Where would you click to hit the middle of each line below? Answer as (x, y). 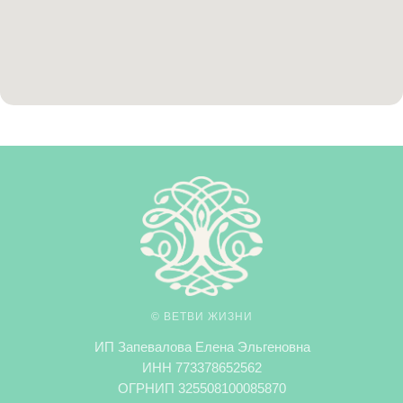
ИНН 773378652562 (202, 368)
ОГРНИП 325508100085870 (202, 389)
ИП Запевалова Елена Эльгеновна (202, 347)
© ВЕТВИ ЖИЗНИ (201, 317)
